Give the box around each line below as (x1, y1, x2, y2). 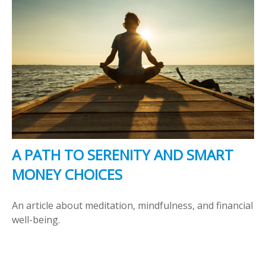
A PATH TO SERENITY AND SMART (12, 144, 233, 164)
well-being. (12, 213, 60, 226)
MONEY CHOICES (12, 164, 122, 184)
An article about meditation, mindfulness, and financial (12, 198, 253, 212)
